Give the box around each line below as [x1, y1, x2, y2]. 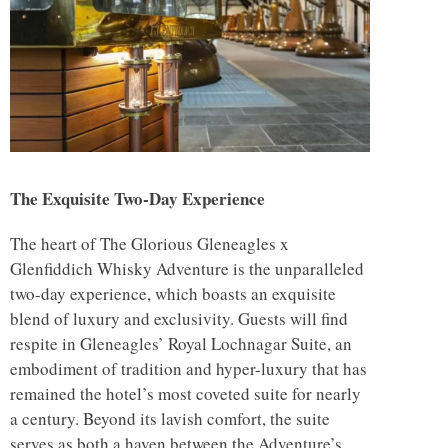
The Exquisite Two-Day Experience [10, 186, 265, 212]
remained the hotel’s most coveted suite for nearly [10, 382, 361, 406]
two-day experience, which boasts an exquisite [10, 282, 336, 306]
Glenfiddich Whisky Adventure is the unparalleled [10, 257, 364, 281]
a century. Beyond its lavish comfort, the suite [10, 407, 330, 431]
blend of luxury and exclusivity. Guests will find [10, 307, 348, 331]
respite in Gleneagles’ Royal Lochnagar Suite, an [10, 332, 352, 356]
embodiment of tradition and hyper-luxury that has [10, 357, 367, 381]
